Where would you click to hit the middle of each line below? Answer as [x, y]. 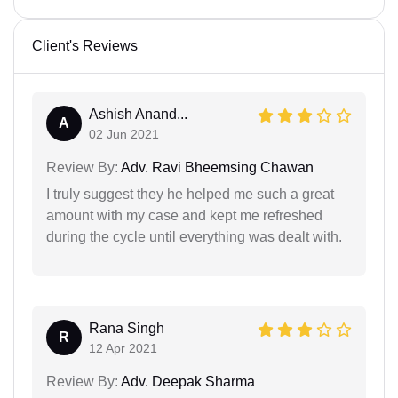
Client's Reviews [85, 45]
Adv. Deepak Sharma [187, 381]
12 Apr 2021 [123, 348]
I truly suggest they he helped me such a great [190, 194]
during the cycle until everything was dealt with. [194, 236]
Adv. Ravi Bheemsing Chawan [216, 167]
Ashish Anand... [138, 114]
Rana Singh [127, 328]
